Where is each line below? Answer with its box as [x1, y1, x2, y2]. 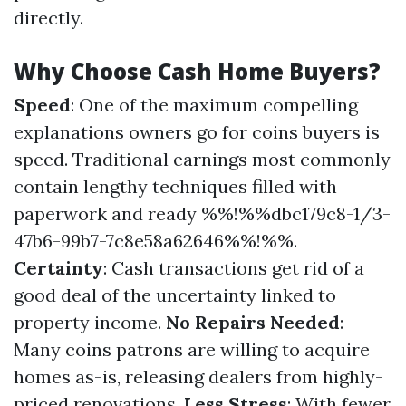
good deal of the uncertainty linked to [14, 284, 336, 306]
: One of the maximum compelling [71, 93, 358, 116]
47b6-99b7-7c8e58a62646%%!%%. [14, 229, 297, 252]
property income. [14, 311, 166, 333]
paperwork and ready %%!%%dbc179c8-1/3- [14, 202, 391, 225]
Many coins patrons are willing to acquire [14, 338, 370, 361]
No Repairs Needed [166, 311, 340, 333]
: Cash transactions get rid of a [103, 256, 364, 279]
